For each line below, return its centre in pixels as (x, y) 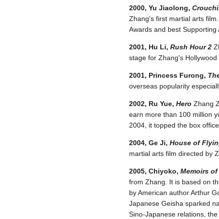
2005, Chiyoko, (155, 171)
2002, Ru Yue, (153, 104)
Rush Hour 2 (191, 47)
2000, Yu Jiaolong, (161, 8)
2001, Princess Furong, (168, 76)
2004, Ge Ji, (149, 143)
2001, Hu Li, (150, 47)
